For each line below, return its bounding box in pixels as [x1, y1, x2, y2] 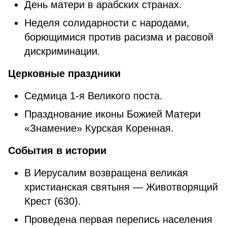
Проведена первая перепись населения [24, 214, 212, 225]
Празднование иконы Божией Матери [24, 108, 201, 120]
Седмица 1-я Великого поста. [24, 90, 163, 101]
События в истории [8, 145, 106, 156]
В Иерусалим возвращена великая [24, 167, 188, 178]
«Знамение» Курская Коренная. [24, 123, 174, 134]
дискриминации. [24, 46, 100, 57]
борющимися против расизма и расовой [24, 31, 213, 43]
